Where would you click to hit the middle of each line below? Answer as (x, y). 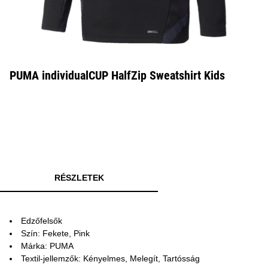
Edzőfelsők (42, 221)
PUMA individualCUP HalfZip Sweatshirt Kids (117, 75)
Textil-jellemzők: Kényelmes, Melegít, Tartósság (110, 258)
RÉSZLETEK (79, 178)
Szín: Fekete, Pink (55, 233)
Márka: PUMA (47, 246)
